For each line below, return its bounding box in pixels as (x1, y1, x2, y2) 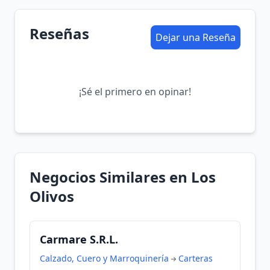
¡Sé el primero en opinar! (79, 85, 191, 98)
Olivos (30, 186, 74, 206)
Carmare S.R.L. (40, 232, 118, 246)
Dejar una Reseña (155, 31, 236, 44)
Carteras (178, 253, 213, 264)
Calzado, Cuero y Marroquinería (40, 253, 169, 264)
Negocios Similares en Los (30, 167, 216, 187)
